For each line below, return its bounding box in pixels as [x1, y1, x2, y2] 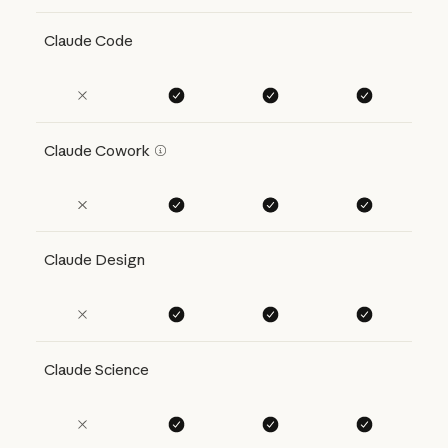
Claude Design [43, 250, 145, 270]
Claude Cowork [43, 140, 150, 160]
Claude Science [43, 360, 149, 380]
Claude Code [43, 30, 133, 50]
